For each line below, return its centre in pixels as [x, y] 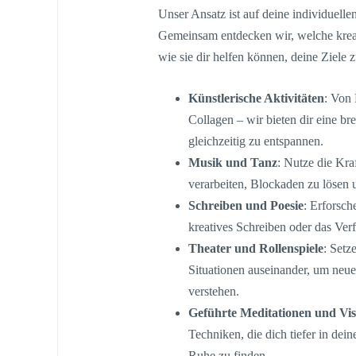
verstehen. [214, 292]
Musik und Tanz [233, 163]
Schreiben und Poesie [246, 206]
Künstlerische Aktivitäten [257, 99]
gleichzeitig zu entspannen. [256, 141]
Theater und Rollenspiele [256, 249]
